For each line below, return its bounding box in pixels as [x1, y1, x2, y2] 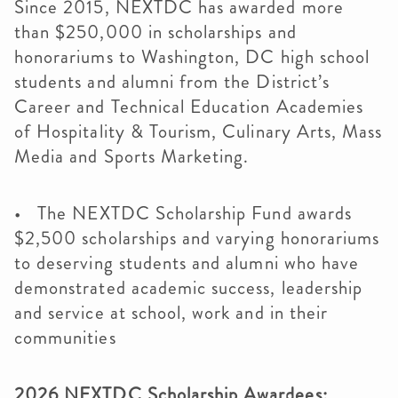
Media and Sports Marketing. [14, 143, 250, 170]
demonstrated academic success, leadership [14, 275, 363, 301]
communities [14, 324, 122, 351]
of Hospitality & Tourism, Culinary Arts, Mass [14, 118, 383, 145]
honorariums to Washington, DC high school [14, 44, 370, 70]
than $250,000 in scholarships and [14, 19, 297, 45]
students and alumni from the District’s [14, 68, 330, 95]
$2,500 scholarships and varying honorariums [14, 225, 380, 251]
